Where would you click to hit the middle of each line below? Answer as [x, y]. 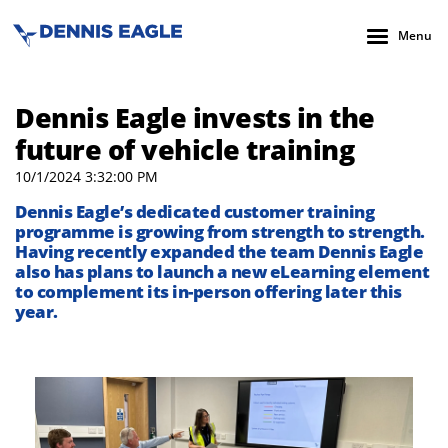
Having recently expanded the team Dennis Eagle [219, 251]
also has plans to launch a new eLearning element [222, 271]
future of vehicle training [184, 149]
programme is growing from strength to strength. [220, 231]
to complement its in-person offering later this [208, 291]
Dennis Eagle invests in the [195, 117]
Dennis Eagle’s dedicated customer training [194, 211]
